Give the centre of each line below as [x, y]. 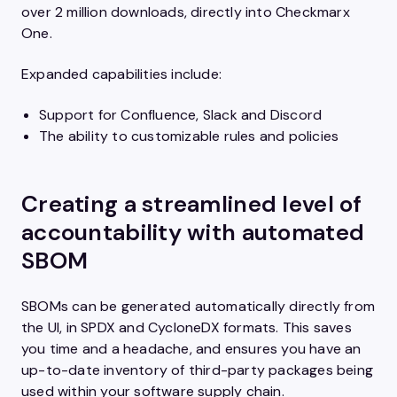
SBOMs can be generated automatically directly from [198, 306]
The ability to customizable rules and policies [189, 136]
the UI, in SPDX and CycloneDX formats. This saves [187, 327]
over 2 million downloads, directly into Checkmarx [186, 12]
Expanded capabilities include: [121, 74]
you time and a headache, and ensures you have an [191, 349]
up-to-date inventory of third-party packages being [198, 370]
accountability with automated [193, 232]
